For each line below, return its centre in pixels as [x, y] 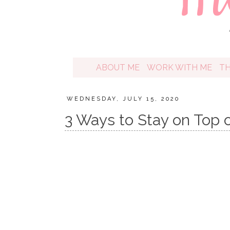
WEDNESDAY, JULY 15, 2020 [123, 99]
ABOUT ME [118, 68]
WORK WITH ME [179, 68]
